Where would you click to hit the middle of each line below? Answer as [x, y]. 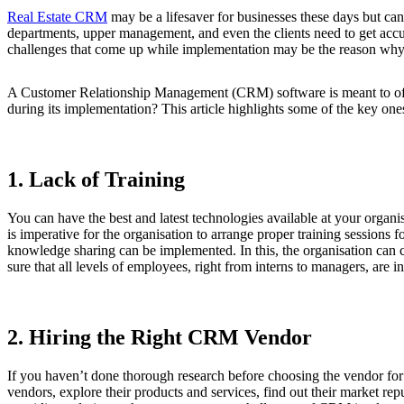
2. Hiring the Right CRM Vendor [160, 337]
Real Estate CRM [57, 16]
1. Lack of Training [99, 179]
